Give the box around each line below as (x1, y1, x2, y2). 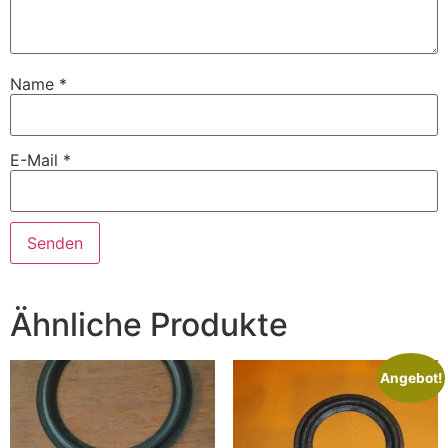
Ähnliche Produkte (10, 305, 288, 345)
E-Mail (10, 149, 63, 170)
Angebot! (380, 370, 443, 387)
